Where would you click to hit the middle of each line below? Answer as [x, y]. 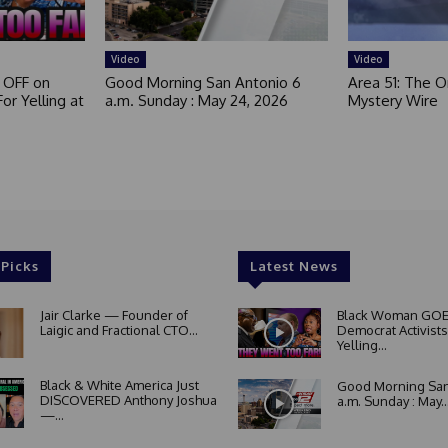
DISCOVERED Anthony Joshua [128, 399]
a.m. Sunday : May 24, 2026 [197, 101]
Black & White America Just [119, 384]
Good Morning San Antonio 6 [203, 83]
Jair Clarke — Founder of [113, 315]
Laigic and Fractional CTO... [118, 330]
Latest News [293, 266]
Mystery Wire [392, 101]
